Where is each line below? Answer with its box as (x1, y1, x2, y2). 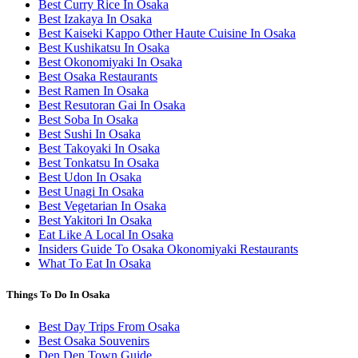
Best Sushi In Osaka (38, 127, 141, 141)
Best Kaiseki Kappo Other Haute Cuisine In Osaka (38, 26, 296, 41)
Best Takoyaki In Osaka (38, 141, 160, 156)
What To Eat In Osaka (38, 257, 151, 271)
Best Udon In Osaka (38, 170, 141, 185)
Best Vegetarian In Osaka (38, 199, 166, 213)
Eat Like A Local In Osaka (38, 228, 173, 242)
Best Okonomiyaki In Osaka (38, 55, 182, 70)
